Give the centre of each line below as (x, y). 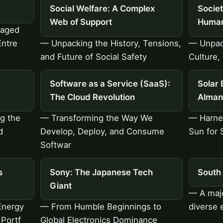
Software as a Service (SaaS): (110, 84)
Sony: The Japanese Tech (101, 172)
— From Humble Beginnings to (101, 207)
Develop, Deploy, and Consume (103, 132)
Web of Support (81, 22)
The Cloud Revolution (92, 97)
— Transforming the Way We (97, 118)
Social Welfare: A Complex (102, 9)
